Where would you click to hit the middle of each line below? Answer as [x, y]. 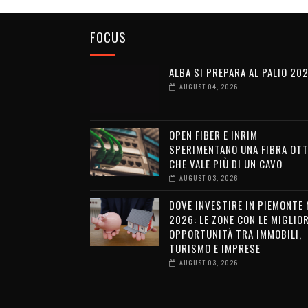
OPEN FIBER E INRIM [213, 135]
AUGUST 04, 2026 [208, 86]
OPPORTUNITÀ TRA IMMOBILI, [235, 234]
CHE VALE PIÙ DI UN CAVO [225, 164]
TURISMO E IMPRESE [214, 248]
